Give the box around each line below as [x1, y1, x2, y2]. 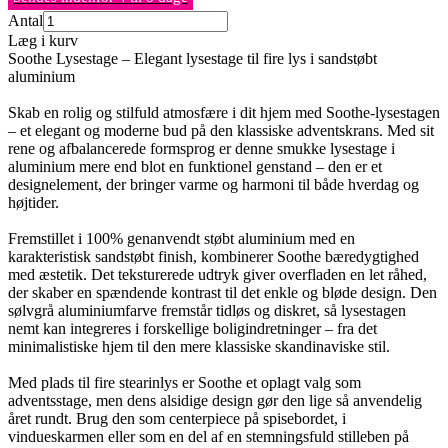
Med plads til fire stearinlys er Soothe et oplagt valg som [8, 374, 361, 392]
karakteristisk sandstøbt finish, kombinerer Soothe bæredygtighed [8, 248, 419, 266]
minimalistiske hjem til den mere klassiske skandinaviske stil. [8, 338, 390, 356]
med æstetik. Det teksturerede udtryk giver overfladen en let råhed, [8, 266, 427, 284]
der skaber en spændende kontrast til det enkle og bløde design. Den [8, 284, 437, 302]
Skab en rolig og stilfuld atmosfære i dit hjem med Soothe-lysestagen [8, 104, 440, 122]
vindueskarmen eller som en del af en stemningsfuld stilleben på [8, 428, 409, 446]
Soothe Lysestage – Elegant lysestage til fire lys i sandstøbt [8, 50, 377, 68]
